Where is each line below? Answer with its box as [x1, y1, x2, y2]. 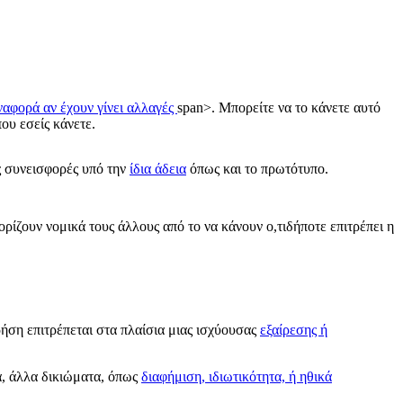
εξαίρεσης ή [260, 322, 327, 338]
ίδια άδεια [130, 161, 186, 177]
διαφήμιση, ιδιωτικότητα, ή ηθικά [141, 369, 332, 385]
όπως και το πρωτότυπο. [186, 161, 328, 177]
